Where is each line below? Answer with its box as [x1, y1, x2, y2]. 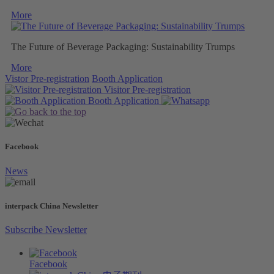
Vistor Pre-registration [5, 73, 89, 84]
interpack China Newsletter [5, 201, 98, 210]
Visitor [104, 84, 130, 95]
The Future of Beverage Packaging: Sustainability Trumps [11, 42, 235, 53]
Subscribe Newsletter [5, 224, 87, 235]
